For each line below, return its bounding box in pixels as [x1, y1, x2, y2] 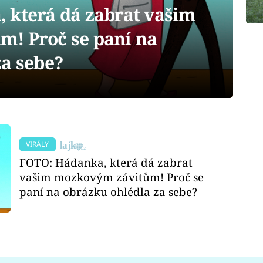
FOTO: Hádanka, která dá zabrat [19, 154, 193, 170]
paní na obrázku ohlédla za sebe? [19, 184, 198, 199]
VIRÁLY [26, 139, 49, 150]
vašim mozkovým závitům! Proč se [19, 169, 204, 184]
